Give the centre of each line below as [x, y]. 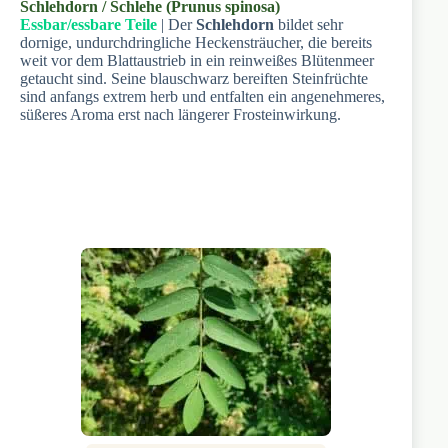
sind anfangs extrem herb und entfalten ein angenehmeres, [202, 96]
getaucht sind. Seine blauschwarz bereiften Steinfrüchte [194, 78]
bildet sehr [308, 24]
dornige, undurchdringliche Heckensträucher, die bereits [196, 42]
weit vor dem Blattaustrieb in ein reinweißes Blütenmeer [197, 60]
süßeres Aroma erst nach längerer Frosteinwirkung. [180, 114]
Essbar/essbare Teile [88, 24]
